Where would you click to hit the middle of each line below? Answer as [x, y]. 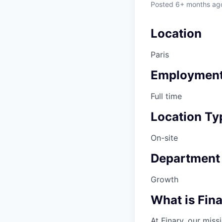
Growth [165, 179]
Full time [166, 96]
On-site [164, 138]
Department [185, 158]
